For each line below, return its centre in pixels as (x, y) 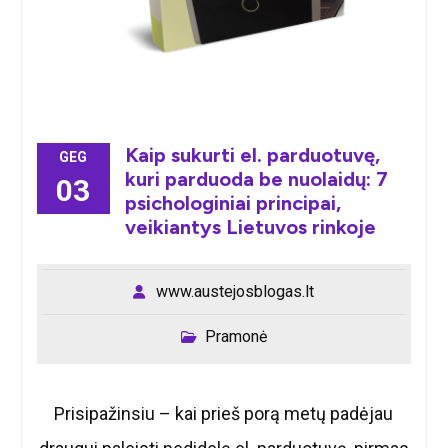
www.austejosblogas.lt (235, 292)
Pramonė (235, 337)
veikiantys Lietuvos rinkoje (250, 227)
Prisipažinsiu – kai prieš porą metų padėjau (224, 414)
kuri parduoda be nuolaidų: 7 (256, 179)
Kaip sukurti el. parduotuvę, (252, 155)
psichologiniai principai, (232, 203)
